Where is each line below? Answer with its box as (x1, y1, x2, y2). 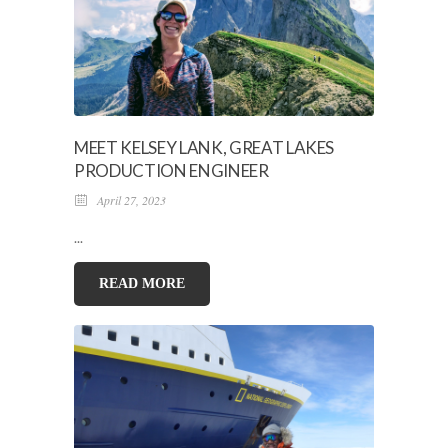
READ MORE (99, 275, 185, 291)
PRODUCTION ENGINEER (74, 159, 269, 181)
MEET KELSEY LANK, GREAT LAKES (74, 136, 335, 158)
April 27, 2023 (87, 191, 166, 208)
